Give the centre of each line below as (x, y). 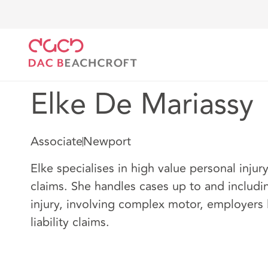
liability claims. (70, 222)
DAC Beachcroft (65, 25)
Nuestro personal (151, 25)
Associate (57, 141)
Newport (107, 141)
